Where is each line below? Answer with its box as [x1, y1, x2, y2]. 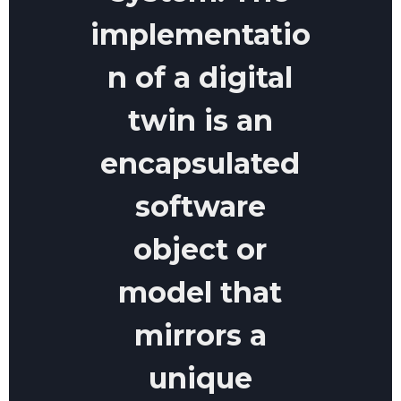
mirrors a [133, 318, 267, 354]
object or [133, 232, 268, 268]
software [134, 189, 266, 225]
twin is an [127, 103, 273, 139]
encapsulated [100, 146, 301, 182]
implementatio [90, 17, 311, 53]
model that [118, 275, 283, 311]
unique [148, 361, 252, 397]
